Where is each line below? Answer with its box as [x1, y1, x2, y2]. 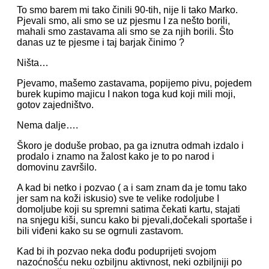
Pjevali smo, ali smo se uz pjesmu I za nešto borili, [17, 16, 230, 26]
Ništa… [17, 58, 49, 68]
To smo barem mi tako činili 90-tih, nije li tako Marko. [17, 5, 238, 15]
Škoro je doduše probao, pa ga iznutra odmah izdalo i [17, 141, 244, 151]
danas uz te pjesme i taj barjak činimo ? [17, 37, 184, 47]
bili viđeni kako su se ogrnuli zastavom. [17, 226, 183, 236]
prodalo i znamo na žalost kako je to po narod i [17, 151, 214, 162]
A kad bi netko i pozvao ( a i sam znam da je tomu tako [17, 183, 247, 193]
